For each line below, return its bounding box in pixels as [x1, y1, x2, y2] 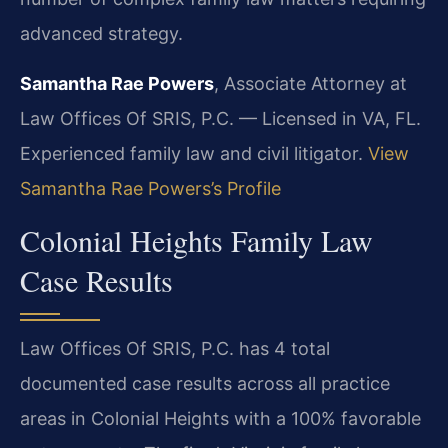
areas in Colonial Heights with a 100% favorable [20, 407, 421, 429]
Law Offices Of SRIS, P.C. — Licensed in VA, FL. [20, 107, 421, 129]
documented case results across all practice [20, 372, 390, 394]
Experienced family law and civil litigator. [20, 142, 368, 164]
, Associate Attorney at [214, 72, 407, 94]
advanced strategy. [20, 23, 183, 45]
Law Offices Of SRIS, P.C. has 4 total [20, 337, 330, 359]
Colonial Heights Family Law [20, 219, 373, 260]
